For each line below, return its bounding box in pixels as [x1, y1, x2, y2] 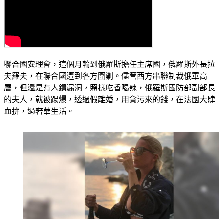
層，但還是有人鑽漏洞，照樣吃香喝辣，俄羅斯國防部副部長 [4, 84, 215, 92]
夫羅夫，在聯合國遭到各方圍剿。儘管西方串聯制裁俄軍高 [4, 72, 207, 81]
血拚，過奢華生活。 [4, 107, 74, 116]
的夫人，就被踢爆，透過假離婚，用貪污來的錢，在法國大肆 [4, 95, 215, 104]
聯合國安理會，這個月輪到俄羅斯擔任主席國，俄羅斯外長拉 [4, 60, 215, 69]
